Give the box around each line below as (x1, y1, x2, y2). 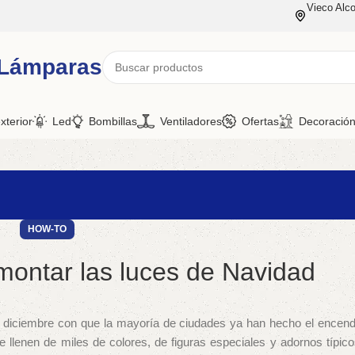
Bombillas (89, 114, 137, 128)
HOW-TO (28, 223, 67, 235)
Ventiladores (159, 114, 222, 128)
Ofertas (241, 114, 279, 128)
